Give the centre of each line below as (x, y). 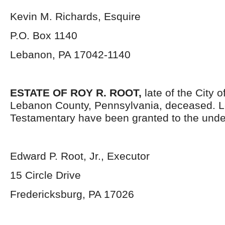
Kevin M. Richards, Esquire (75, 16)
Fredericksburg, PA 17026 (72, 194)
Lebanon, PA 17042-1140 (70, 54)
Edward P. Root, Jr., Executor (80, 156)
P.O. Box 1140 (44, 35)
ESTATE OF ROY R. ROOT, (77, 93)
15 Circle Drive (45, 175)
